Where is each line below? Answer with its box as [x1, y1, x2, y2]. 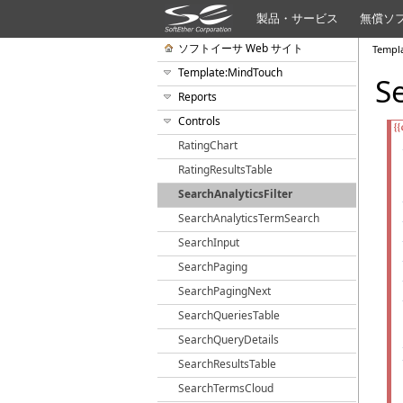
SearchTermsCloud [178, 381, 273, 396]
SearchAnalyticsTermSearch [178, 210, 319, 226]
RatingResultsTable [178, 162, 273, 177]
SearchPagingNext [178, 283, 271, 299]
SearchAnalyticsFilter [178, 186, 292, 201]
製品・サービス [256, 10, 338, 26]
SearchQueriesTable [178, 308, 280, 323]
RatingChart [178, 138, 237, 153]
